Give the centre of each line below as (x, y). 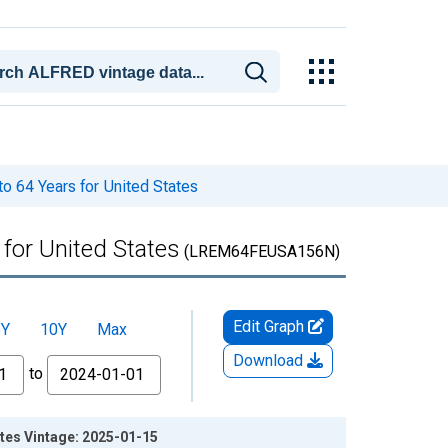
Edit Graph (270, 326)
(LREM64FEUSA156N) (260, 251)
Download (270, 360)
